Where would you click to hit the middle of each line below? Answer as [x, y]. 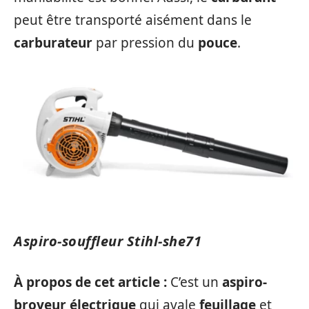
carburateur [53, 42]
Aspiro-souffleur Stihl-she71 [108, 241]
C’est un [196, 282]
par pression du [145, 42]
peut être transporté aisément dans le [133, 20]
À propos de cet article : [92, 282]
